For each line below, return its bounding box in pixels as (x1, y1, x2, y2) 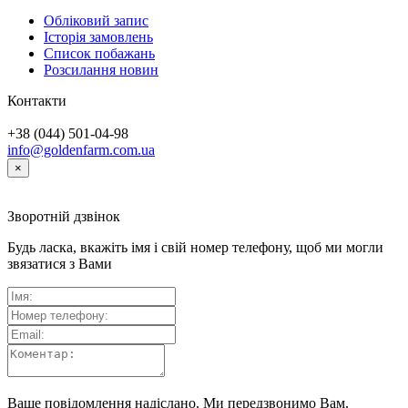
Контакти (7, 92, 66, 108)
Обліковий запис (44, 12, 148, 28)
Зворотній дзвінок (7, 208, 120, 224)
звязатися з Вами (7, 255, 112, 271)
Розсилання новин (44, 61, 158, 77)
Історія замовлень (44, 28, 153, 45)
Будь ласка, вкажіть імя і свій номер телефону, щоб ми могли (7, 239, 383, 255)
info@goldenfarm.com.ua (7, 141, 155, 158)
